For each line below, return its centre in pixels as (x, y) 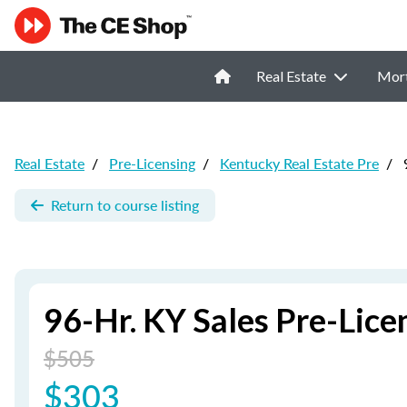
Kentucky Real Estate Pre (299, 163)
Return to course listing (125, 205)
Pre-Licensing (152, 163)
